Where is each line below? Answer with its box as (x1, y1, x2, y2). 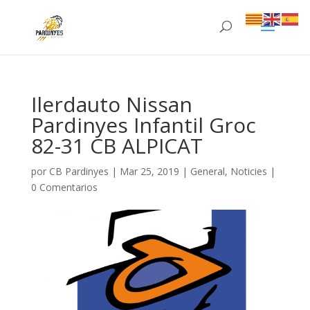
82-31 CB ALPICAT (30, 131, 203, 160)
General (190, 165, 225, 178)
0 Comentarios (30, 181, 98, 194)
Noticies (230, 165, 267, 178)
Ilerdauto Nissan (30, 90, 192, 118)
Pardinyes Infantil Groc (30, 111, 256, 139)
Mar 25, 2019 (119, 165, 179, 178)
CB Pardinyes (48, 165, 109, 178)
